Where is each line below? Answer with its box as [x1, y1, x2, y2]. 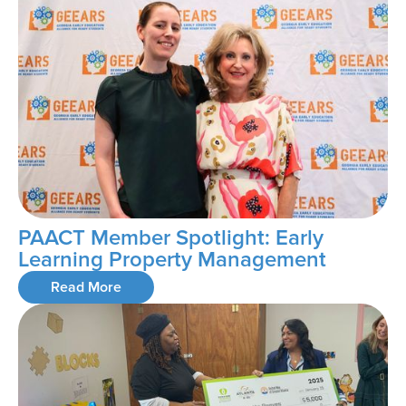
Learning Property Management [18, 246, 326, 274]
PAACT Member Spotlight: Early [18, 225, 324, 252]
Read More [51, 278, 121, 297]
